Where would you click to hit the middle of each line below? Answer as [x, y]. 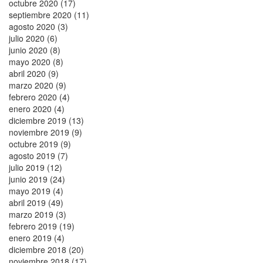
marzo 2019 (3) [38, 214]
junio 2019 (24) [37, 179]
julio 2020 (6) [33, 38]
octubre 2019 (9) [40, 144]
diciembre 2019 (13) [46, 120]
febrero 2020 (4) [39, 97]
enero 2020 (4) [37, 108]
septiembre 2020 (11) [49, 14]
